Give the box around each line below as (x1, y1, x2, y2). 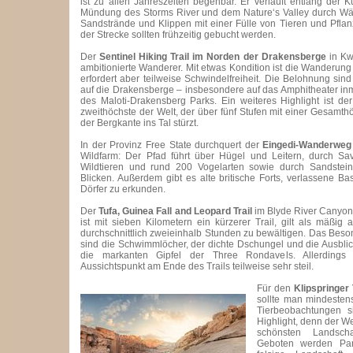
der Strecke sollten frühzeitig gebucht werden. (80, 29, 276, 40)
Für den (257, 283, 294, 294)
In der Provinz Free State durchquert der (80, 139, 263, 150)
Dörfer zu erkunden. (80, 184, 165, 195)
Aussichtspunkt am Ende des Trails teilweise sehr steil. (80, 261, 314, 272)
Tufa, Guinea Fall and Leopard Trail (98, 206, 252, 217)
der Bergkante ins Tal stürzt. (80, 117, 199, 128)
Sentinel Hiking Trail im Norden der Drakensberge (99, 51, 326, 62)
